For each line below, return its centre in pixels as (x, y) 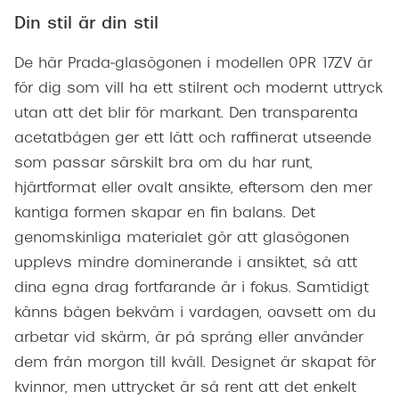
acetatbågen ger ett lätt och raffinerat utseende (193, 139)
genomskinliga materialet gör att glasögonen (182, 239)
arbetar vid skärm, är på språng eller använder (189, 339)
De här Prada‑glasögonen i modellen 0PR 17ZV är (193, 65)
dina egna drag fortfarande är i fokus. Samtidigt (191, 289)
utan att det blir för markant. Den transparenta (186, 114)
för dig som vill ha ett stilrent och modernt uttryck (198, 90)
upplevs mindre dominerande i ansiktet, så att (186, 264)
